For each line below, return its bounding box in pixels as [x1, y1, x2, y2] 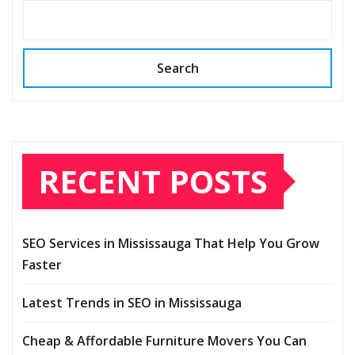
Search [156, 59, 199, 78]
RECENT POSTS [38, 159, 268, 204]
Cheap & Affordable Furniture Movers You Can [22, 332, 307, 350]
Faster [22, 256, 62, 274]
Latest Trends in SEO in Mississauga [22, 294, 242, 312]
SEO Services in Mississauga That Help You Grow [22, 235, 319, 253]
